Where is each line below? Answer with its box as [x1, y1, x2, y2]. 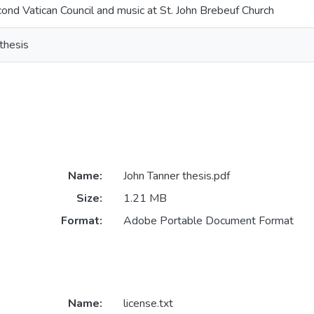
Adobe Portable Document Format [123, 213, 294, 229]
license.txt [123, 296, 173, 312]
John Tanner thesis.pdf [123, 168, 230, 184]
